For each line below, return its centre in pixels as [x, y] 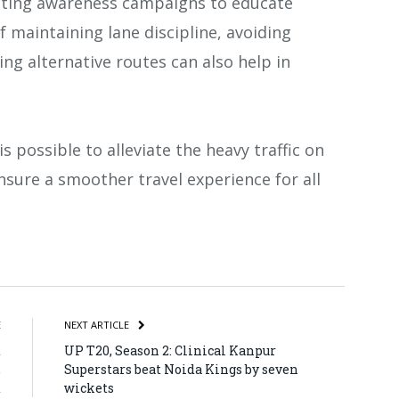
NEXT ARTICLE [98, 324]
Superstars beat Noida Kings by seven [181, 369]
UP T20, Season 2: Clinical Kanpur [170, 350]
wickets [89, 387]
